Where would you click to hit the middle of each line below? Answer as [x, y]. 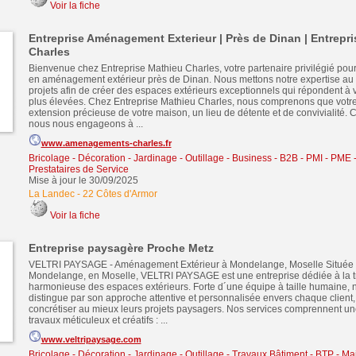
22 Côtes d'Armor [120, 194]
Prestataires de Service [78, 169]
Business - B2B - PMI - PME [291, 158]
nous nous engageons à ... [85, 124]
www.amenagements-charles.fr [106, 143]
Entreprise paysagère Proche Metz [121, 248]
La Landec [51, 194]
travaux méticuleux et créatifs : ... [98, 320]
